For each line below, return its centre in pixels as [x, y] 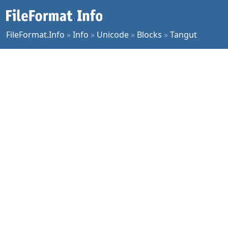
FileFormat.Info [35, 35]
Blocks [149, 35]
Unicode [113, 35]
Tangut [183, 35]
